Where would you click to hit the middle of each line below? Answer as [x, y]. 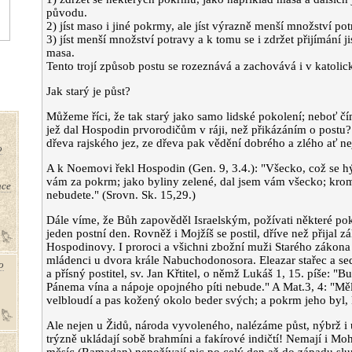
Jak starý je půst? [88, 91]
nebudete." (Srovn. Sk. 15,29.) [121, 195]
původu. [66, 13]
